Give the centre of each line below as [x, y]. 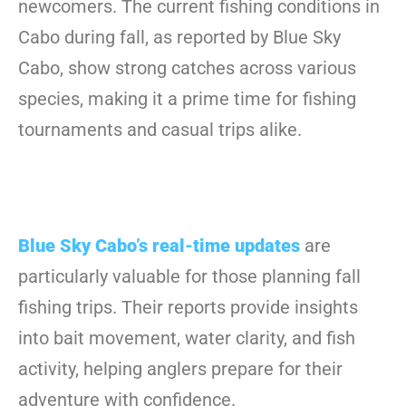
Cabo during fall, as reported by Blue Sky [179, 37]
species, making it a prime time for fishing [187, 98]
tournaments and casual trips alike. [160, 129]
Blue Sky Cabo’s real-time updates [159, 245]
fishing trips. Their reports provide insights [188, 307]
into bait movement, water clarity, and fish [187, 338]
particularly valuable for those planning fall [189, 276]
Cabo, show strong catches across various [187, 68]
